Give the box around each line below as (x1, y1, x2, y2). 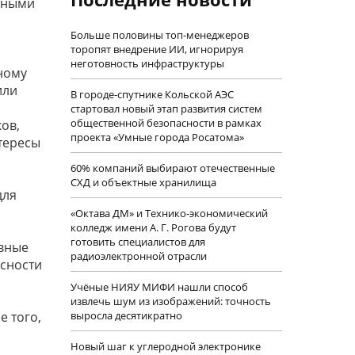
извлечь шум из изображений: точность (70, 294, 271, 308)
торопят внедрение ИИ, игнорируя (70, 42, 243, 56)
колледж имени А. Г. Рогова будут (70, 220, 236, 235)
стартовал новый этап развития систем (70, 101, 262, 116)
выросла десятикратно (70, 308, 182, 323)
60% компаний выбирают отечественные (70, 161, 275, 175)
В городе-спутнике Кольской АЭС (70, 87, 234, 101)
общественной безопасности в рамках (70, 116, 261, 130)
